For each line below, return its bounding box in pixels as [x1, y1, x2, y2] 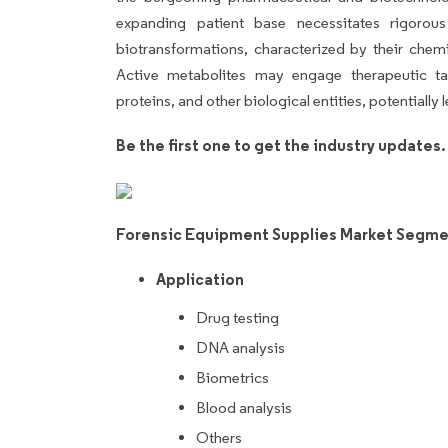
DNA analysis [196, 337, 285, 357]
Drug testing [196, 307, 279, 327]
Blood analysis [196, 397, 292, 417]
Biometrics [196, 367, 269, 387]
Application [156, 268, 244, 289]
